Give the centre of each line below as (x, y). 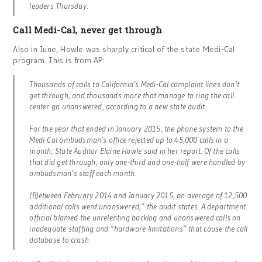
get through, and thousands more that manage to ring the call (132, 95)
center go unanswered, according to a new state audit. (118, 106)
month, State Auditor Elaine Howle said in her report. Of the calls (135, 151)
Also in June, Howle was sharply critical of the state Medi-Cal (124, 49)
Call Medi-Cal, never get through (88, 30)
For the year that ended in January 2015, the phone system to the (136, 129)
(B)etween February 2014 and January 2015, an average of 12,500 (138, 195)
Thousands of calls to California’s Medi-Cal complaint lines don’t (135, 84)
